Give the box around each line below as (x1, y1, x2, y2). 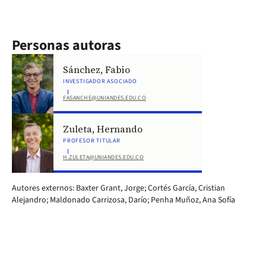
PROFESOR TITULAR (63, 137, 121, 145)
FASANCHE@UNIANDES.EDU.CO (63, 94, 146, 102)
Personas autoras (12, 35, 121, 56)
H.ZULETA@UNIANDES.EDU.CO (63, 153, 144, 161)
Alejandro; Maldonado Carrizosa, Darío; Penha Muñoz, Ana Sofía (12, 194, 235, 206)
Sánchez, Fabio (63, 63, 130, 76)
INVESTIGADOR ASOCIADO (63, 77, 137, 85)
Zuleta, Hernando (63, 122, 142, 135)
